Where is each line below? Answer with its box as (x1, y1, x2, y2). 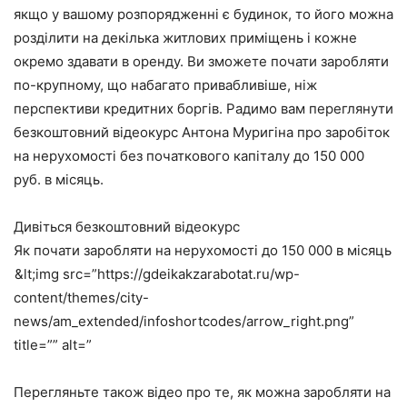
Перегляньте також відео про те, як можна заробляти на (14, 382, 391, 401)
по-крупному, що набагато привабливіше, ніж (14, 75, 317, 94)
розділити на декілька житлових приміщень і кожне (14, 28, 357, 46)
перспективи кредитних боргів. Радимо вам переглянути (14, 99, 393, 117)
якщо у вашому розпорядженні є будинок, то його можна (14, 5, 393, 23)
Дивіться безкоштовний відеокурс (14, 217, 240, 235)
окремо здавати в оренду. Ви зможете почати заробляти (14, 52, 389, 70)
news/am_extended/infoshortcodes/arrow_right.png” (14, 312, 354, 330)
